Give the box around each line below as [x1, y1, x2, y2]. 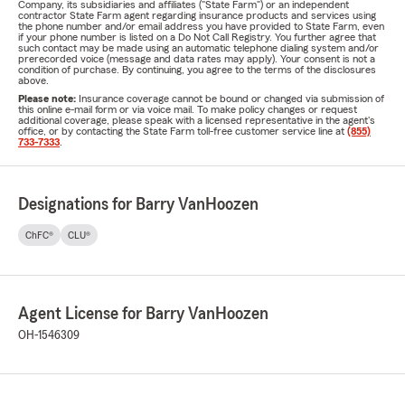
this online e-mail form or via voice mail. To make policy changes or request [18, 104, 357, 115]
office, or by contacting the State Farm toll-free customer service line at [18, 126, 347, 137]
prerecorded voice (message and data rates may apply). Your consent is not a [18, 53, 375, 64]
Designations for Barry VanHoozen [18, 195, 259, 213]
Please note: [18, 93, 79, 104]
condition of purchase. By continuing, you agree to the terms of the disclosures [18, 64, 376, 75]
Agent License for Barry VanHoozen [18, 305, 268, 323]
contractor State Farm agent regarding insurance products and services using [18, 10, 376, 21]
